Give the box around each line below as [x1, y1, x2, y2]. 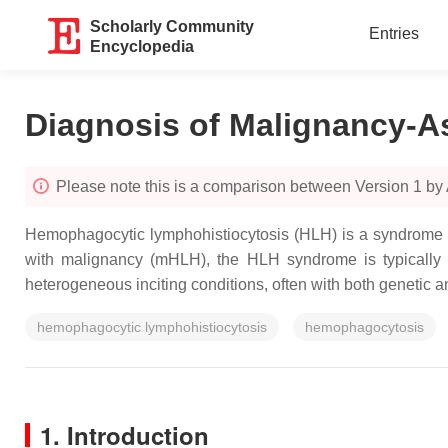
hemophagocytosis [305, 319, 424, 335]
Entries [368, 25, 419, 42]
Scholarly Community [90, 18, 255, 35]
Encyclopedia [90, 38, 195, 55]
